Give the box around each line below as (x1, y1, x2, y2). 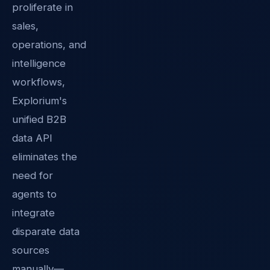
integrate (12, 206, 55, 219)
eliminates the (12, 150, 77, 163)
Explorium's (12, 94, 67, 107)
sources (12, 243, 49, 256)
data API (12, 131, 52, 144)
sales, (12, 19, 39, 32)
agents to (12, 187, 57, 200)
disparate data (12, 225, 80, 237)
